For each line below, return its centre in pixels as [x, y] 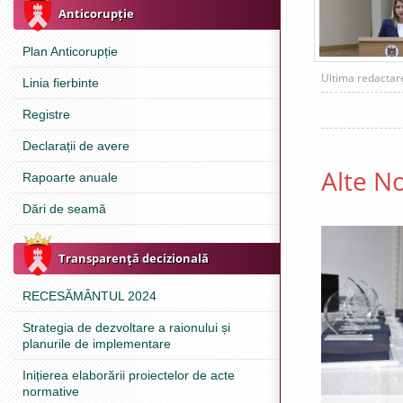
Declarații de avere [76, 146]
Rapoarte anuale [70, 177]
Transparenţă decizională [134, 258]
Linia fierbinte [61, 83]
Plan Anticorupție [70, 51]
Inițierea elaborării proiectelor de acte [129, 375]
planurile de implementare [97, 344]
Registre [46, 114]
